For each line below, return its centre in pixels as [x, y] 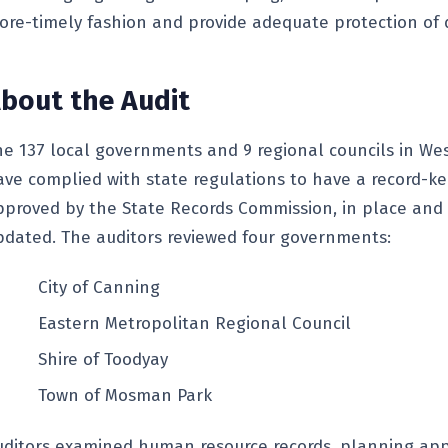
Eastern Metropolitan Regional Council [194, 324]
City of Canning [99, 288]
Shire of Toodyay [103, 360]
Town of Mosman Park [125, 396]
